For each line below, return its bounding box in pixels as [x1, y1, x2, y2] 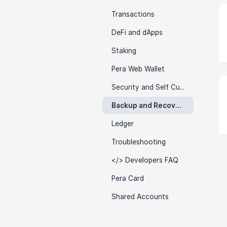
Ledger [111, 120, 134, 128]
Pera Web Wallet [111, 65, 165, 73]
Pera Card [111, 174, 144, 182]
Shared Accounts [111, 193, 169, 201]
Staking [111, 47, 136, 55]
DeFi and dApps [111, 28, 163, 36]
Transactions [111, 10, 155, 18]
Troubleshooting [111, 138, 166, 146]
